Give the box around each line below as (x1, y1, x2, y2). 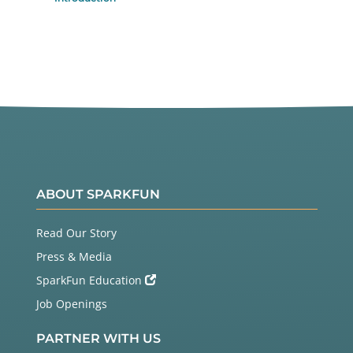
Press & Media (35, 249, 112, 265)
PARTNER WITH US (35, 331, 161, 347)
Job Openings (35, 296, 107, 312)
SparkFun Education (35, 273, 145, 288)
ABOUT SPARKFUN (35, 187, 160, 203)
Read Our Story (35, 225, 117, 241)
